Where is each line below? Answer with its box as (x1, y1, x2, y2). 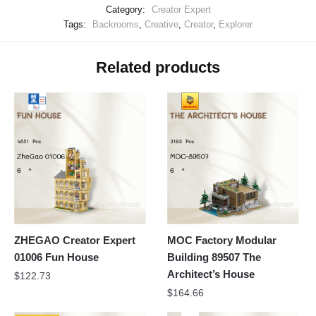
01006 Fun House (14, 250, 99, 263)
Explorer (219, 19, 253, 30)
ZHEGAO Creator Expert (14, 233, 135, 246)
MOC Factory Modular (167, 233, 277, 246)
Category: (105, 4, 148, 16)
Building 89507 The (167, 250, 262, 263)
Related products (96, 59, 220, 77)
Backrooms (92, 19, 139, 30)
